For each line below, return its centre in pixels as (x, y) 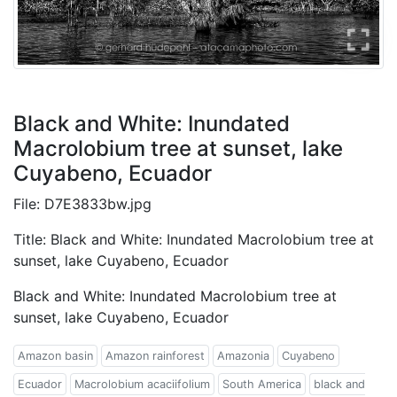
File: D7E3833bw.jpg (82, 204)
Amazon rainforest (155, 356)
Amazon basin (55, 356)
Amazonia (243, 356)
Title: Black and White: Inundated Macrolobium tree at (194, 240)
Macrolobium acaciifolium (142, 385)
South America (262, 385)
